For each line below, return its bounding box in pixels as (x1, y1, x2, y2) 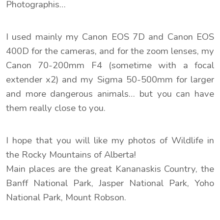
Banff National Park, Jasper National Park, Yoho (6, 176, 214, 190)
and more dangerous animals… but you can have (6, 87, 214, 100)
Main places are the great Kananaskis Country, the (6, 162, 214, 175)
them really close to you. (6, 101, 106, 114)
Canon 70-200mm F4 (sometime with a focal (6, 58, 214, 72)
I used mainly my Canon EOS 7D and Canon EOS (6, 30, 214, 43)
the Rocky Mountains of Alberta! (6, 148, 136, 161)
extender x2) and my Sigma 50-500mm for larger (6, 73, 214, 86)
